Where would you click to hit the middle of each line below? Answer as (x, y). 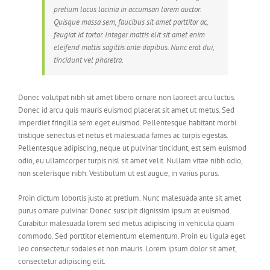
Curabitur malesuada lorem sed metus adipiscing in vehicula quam (126, 223)
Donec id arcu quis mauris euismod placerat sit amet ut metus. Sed (126, 110)
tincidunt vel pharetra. (89, 60)
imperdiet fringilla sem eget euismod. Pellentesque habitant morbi (127, 123)
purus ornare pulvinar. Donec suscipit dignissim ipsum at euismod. (124, 211)
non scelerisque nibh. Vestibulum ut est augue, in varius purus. (119, 173)
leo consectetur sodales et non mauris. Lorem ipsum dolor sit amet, (127, 249)
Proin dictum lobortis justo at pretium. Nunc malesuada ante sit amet (130, 198)
